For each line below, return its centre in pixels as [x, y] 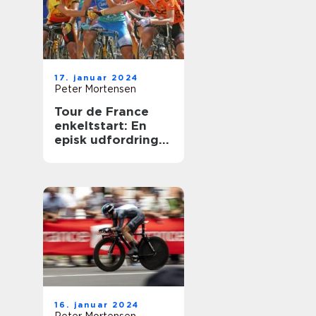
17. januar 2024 [96, 78]
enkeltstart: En [101, 126]
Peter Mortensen [95, 89]
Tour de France [102, 111]
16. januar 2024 [97, 305]
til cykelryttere [101, 154]
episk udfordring [107, 140]
